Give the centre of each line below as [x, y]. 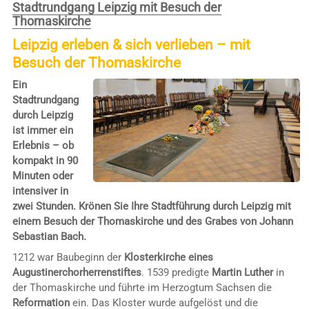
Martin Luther [242, 272]
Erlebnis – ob [43, 146]
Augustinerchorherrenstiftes [77, 272]
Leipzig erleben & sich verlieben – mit [131, 45]
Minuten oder [42, 176]
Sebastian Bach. [49, 237]
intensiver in [40, 191]
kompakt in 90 [45, 161]
